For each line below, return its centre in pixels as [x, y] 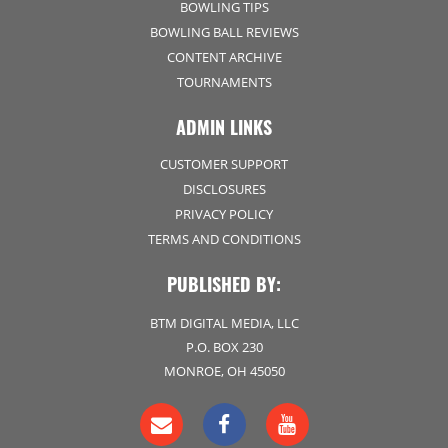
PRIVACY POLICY [224, 214]
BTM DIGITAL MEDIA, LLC [224, 323]
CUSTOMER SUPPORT [224, 164]
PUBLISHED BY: [224, 284]
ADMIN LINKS [224, 127]
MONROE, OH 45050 [224, 371]
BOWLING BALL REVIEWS [224, 32]
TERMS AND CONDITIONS [224, 239]
